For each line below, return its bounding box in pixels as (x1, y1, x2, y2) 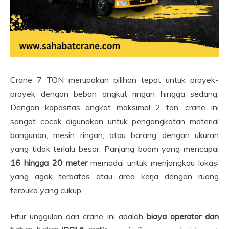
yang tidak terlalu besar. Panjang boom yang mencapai (10, 144, 219, 154)
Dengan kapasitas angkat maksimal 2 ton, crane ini (10, 102, 219, 113)
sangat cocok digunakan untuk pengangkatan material (10, 116, 219, 127)
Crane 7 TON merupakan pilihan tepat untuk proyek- (10, 75, 219, 85)
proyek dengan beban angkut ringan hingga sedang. (10, 88, 219, 99)
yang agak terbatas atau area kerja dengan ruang (10, 171, 219, 182)
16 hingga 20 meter (10, 157, 87, 168)
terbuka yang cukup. (10, 185, 83, 196)
